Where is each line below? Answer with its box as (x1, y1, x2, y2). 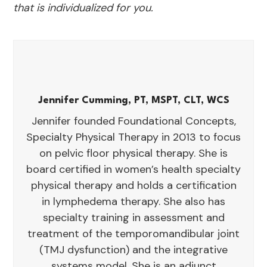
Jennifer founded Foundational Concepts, (31, 114, 236, 129)
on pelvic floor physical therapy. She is (39, 146, 228, 161)
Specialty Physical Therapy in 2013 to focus (26, 130, 241, 145)
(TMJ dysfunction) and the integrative (39, 243, 228, 257)
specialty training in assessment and (42, 210, 225, 225)
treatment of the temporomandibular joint (27, 226, 240, 241)
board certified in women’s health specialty (26, 162, 241, 177)
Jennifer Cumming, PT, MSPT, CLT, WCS (38, 95, 229, 106)
